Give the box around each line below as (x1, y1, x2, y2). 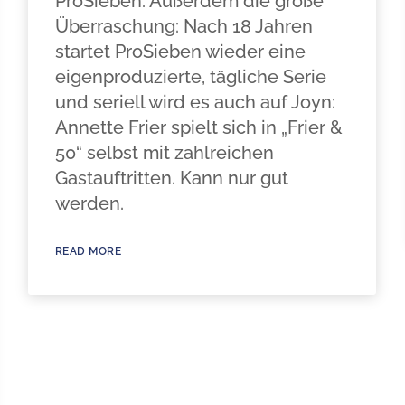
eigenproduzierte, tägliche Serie (54, 66, 326, 88)
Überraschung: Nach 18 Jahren (54, 15, 313, 37)
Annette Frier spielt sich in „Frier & (54, 117, 343, 138)
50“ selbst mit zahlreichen (54, 142, 274, 164)
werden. (54, 193, 124, 214)
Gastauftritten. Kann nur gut (54, 167, 288, 189)
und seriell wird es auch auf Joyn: (54, 91, 335, 113)
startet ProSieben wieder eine (54, 41, 306, 62)
